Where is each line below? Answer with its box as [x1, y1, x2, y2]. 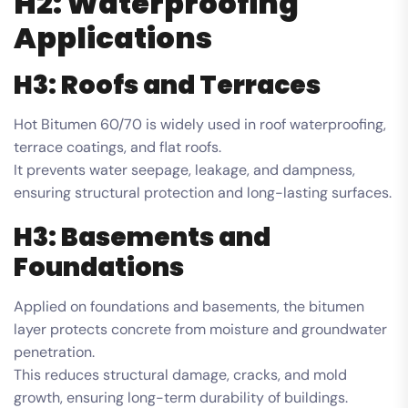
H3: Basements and [14, 219, 270, 255]
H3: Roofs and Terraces [14, 66, 321, 103]
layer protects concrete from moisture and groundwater [14, 319, 387, 339]
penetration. [14, 342, 95, 362]
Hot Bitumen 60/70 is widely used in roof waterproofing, [14, 114, 386, 134]
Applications [14, 16, 212, 58]
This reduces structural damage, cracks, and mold [14, 364, 347, 384]
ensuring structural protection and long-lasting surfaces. [14, 182, 392, 202]
